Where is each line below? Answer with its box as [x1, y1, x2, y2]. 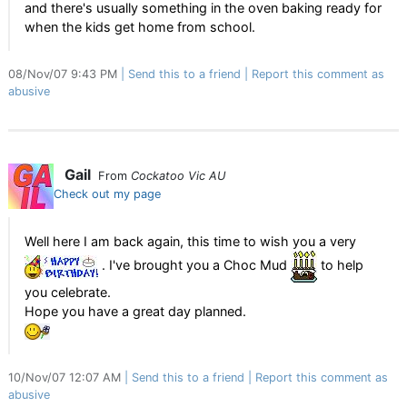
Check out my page [54, 187, 161, 201]
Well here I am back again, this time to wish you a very [25, 233, 356, 249]
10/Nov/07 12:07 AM [8, 371, 124, 385]
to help [317, 257, 363, 273]
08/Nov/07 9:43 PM [8, 67, 121, 82]
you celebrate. [25, 284, 111, 300]
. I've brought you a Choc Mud [98, 257, 291, 273]
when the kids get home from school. [25, 19, 255, 35]
